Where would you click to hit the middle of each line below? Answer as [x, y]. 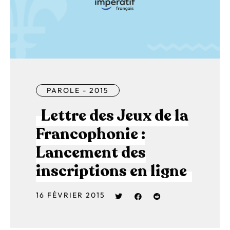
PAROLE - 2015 [78, 91]
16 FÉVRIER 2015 [71, 195]
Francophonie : [91, 135]
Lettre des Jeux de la [115, 116]
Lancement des [91, 153]
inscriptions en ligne [111, 171]
